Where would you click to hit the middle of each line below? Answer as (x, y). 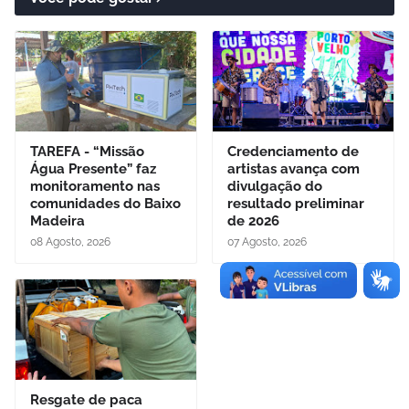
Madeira (58, 220)
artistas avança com (294, 168)
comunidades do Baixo (105, 203)
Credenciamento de (293, 151)
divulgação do (275, 186)
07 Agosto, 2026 (267, 241)
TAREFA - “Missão (87, 151)
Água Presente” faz (93, 168)
